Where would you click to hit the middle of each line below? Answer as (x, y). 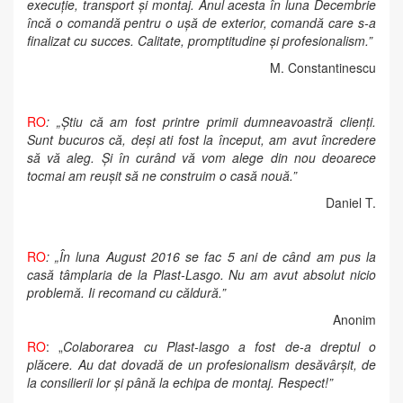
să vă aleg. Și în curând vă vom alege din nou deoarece (201, 157)
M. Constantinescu (323, 67)
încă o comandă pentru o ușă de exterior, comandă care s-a (201, 22)
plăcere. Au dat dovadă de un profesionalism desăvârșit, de (201, 364)
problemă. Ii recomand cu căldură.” (126, 292)
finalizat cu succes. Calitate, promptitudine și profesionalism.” (200, 40)
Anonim (354, 319)
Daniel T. (351, 202)
